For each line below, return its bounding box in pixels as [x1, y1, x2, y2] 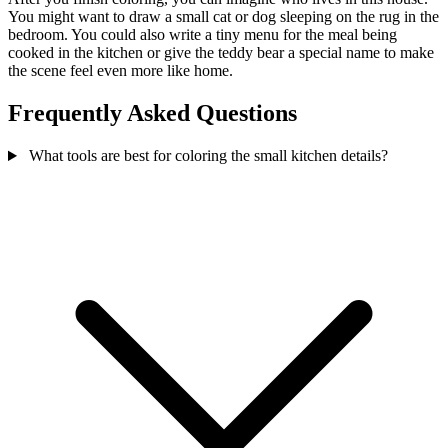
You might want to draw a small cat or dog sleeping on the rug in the [8, 8, 439, 26]
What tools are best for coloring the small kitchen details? [24, 147, 388, 165]
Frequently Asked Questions [8, 100, 297, 127]
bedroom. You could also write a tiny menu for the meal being [8, 26, 397, 44]
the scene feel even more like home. [8, 62, 233, 80]
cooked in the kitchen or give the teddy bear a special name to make [8, 44, 434, 62]
